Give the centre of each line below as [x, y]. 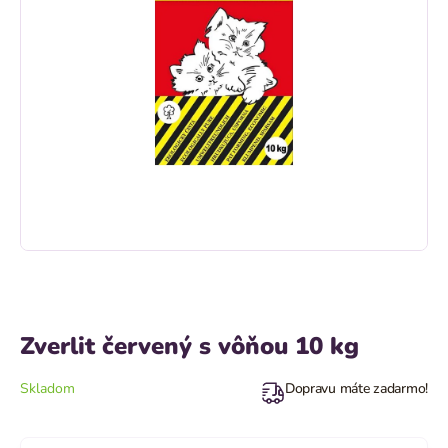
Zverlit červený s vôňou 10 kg [189, 346]
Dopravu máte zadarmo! [356, 388]
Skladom [47, 388]
